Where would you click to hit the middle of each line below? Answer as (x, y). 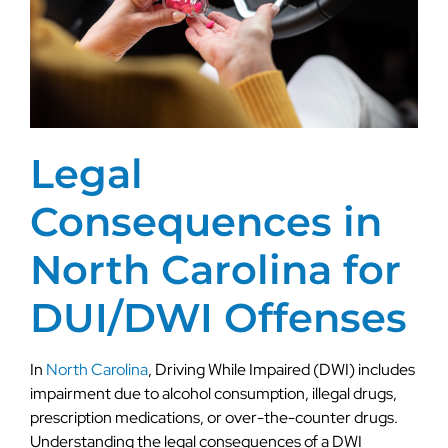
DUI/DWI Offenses (218, 317)
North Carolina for (215, 269)
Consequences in (206, 221)
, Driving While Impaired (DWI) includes (281, 369)
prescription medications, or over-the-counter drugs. (214, 417)
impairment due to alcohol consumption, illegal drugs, (213, 393)
